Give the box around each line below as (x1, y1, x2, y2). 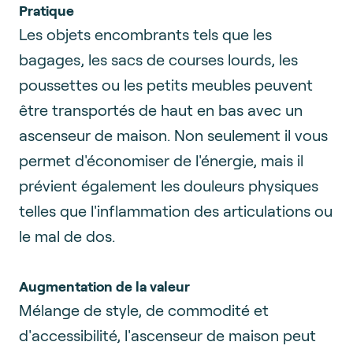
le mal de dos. (19, 226, 115, 245)
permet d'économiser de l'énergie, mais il (19, 150, 303, 169)
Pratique (19, 2, 74, 19)
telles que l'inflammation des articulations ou (19, 201, 333, 220)
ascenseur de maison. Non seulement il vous (19, 125, 328, 144)
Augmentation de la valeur (19, 277, 190, 295)
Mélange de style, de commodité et (19, 300, 269, 319)
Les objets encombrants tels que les (19, 24, 272, 43)
